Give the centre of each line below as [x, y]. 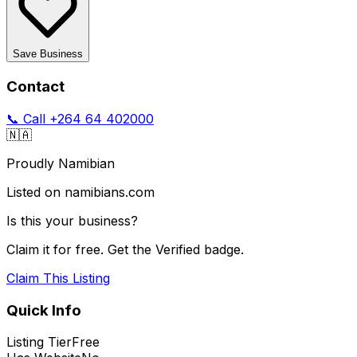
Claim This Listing [58, 278]
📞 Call [28, 118]
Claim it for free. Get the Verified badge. [125, 249]
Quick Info [44, 310]
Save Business [48, 54]
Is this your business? [72, 220]
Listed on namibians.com [80, 192]
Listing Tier [39, 342]
